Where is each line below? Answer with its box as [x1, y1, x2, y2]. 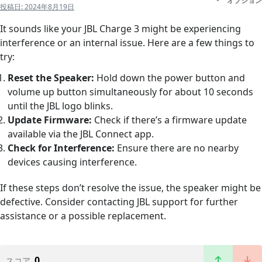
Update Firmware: [8, 113, 92, 127]
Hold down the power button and [94, 71, 246, 85]
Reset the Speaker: [8, 71, 95, 85]
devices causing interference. [8, 156, 137, 169]
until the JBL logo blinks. [8, 99, 113, 113]
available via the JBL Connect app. [8, 127, 154, 141]
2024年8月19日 [25, 2, 74, 12]
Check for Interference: [8, 142, 115, 155]
